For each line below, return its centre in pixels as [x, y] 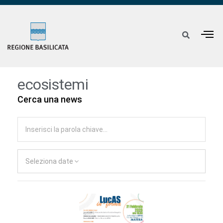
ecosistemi [53, 85]
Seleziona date [49, 162]
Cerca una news [50, 100]
